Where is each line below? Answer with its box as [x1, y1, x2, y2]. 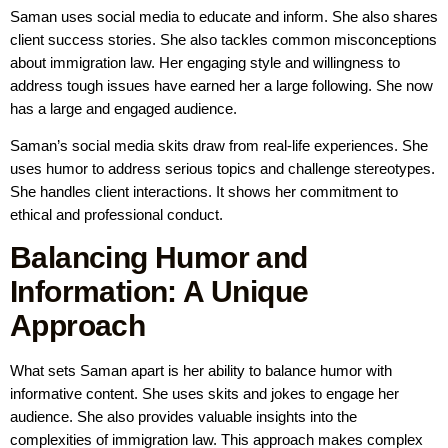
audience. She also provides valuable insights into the [10, 407, 357, 425]
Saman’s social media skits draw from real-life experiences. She [10, 137, 428, 155]
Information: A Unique [10, 274, 309, 308]
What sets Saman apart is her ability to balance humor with [10, 361, 392, 379]
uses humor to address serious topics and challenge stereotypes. [10, 160, 435, 178]
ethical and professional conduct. [10, 206, 223, 224]
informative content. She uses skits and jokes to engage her [10, 384, 399, 402]
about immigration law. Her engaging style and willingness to [10, 53, 400, 71]
